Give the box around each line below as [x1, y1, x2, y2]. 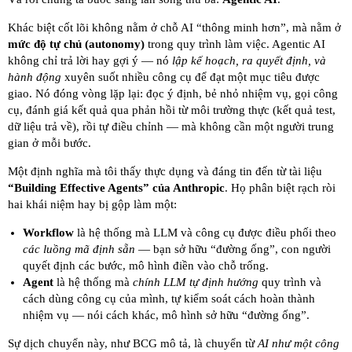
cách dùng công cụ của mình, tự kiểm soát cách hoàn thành [22, 292, 315, 306]
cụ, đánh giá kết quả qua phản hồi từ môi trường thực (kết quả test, [8, 104, 335, 117]
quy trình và [258, 276, 321, 289]
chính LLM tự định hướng [132, 276, 258, 289]
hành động [8, 71, 61, 84]
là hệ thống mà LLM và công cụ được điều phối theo [73, 226, 336, 240]
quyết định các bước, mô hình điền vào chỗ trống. [22, 259, 269, 273]
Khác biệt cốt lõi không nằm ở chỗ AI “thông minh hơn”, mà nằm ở [8, 21, 341, 35]
